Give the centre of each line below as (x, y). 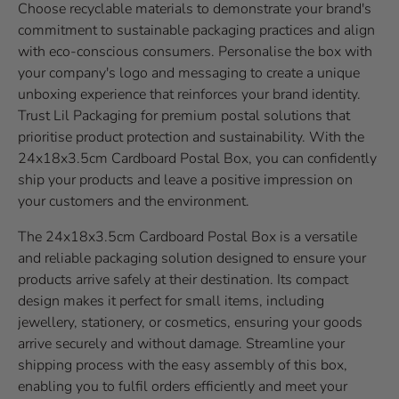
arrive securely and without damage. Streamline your (181, 343)
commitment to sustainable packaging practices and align (196, 30)
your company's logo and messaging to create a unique (189, 73)
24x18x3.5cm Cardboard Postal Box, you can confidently (197, 158)
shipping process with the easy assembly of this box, (183, 365)
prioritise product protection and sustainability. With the (191, 137)
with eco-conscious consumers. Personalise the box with (195, 51)
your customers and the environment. (134, 201)
